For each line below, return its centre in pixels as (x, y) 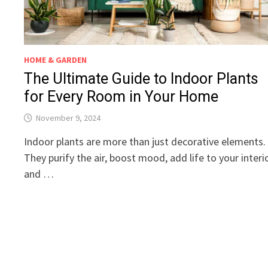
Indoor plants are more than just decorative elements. (145, 142)
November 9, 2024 (68, 118)
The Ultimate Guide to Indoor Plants (141, 79)
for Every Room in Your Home (121, 97)
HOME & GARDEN (56, 60)
